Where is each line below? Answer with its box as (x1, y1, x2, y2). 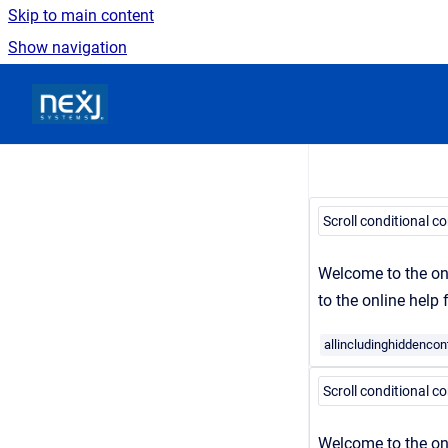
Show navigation (8, 38, 127, 57)
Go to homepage (107, 81, 225, 100)
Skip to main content (8, 6, 154, 25)
